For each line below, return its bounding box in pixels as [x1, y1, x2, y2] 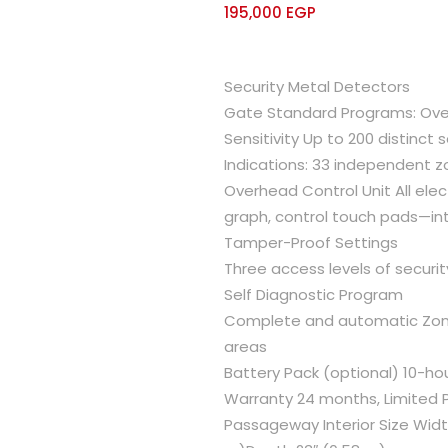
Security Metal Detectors [224, 75, 410, 97]
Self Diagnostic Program [224, 283, 403, 305]
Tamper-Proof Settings [224, 231, 398, 253]
